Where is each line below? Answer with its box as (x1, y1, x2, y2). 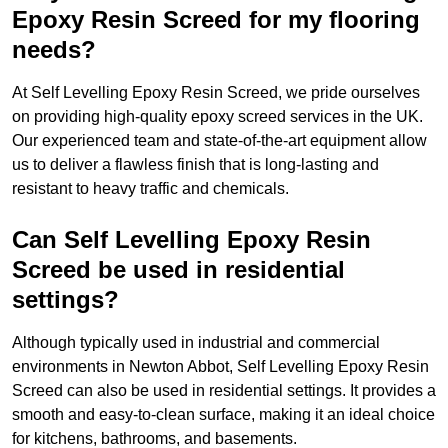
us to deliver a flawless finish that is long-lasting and (12, 156, 379, 174)
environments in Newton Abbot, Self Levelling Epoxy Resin (12, 358, 429, 376)
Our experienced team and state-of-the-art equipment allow (12, 132, 427, 150)
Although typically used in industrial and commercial (12, 334, 380, 352)
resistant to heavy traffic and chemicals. (12, 180, 289, 198)
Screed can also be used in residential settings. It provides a (12, 382, 436, 400)
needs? (12, 36, 96, 64)
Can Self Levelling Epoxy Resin (12, 226, 371, 254)
